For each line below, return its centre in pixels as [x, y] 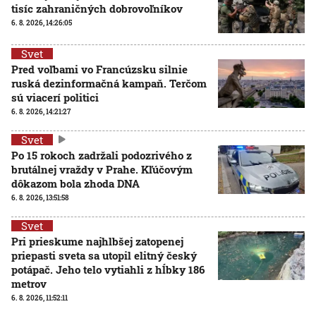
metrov [29, 283]
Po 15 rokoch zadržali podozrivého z [102, 155]
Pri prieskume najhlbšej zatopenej [97, 241]
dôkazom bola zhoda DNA [75, 183]
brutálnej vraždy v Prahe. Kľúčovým [102, 169]
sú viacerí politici [55, 97]
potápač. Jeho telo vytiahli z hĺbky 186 [108, 269]
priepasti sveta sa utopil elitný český [104, 255]
